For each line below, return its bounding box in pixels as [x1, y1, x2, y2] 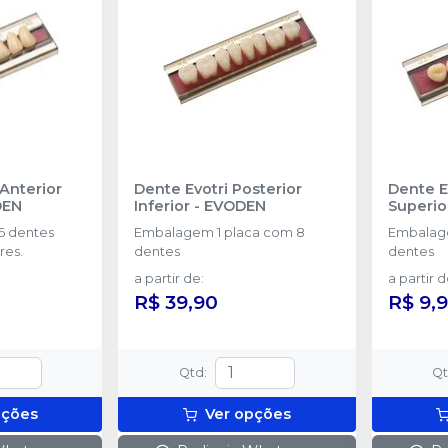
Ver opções [204, 404, 291, 423]
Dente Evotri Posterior [134, 179, 303, 198]
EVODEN [204, 196, 267, 215]
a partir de [134, 270, 202, 286]
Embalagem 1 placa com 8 [134, 224, 306, 240]
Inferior [134, 196, 195, 215]
